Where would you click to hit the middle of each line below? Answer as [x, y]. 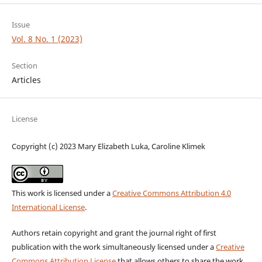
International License [48, 207]
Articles [26, 80]
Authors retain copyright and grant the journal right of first [114, 232]
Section [24, 65]
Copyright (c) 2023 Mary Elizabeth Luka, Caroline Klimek [108, 146]
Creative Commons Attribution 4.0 [171, 193]
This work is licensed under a [62, 193]
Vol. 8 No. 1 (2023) [47, 39]
